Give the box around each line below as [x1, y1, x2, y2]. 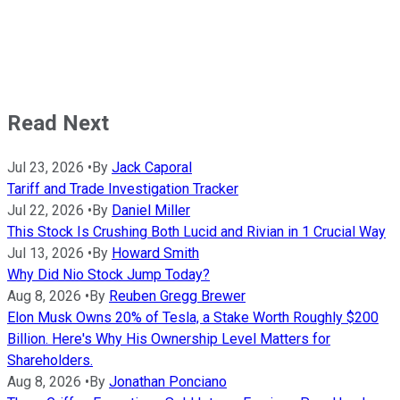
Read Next [7, 111, 109, 137]
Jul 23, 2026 [7, 159, 84, 177]
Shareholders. [7, 352, 93, 370]
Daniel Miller [112, 202, 190, 220]
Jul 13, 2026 [7, 245, 84, 262]
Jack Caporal [112, 159, 192, 177]
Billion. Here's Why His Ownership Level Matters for [7, 330, 330, 348]
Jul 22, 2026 [7, 202, 84, 220]
